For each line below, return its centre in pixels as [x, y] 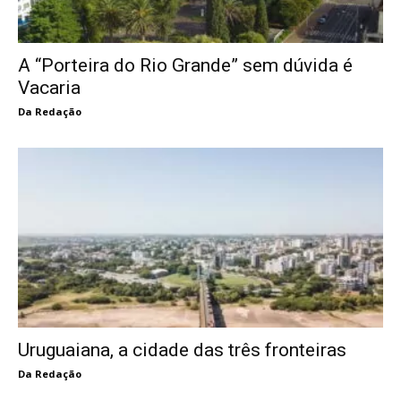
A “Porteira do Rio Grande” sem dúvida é [185, 65]
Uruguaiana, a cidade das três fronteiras [182, 350]
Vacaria [49, 87]
